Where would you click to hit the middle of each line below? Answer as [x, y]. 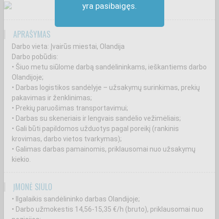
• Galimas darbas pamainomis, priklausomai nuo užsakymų [104, 149]
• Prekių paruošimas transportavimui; [70, 108]
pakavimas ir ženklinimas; [52, 98]
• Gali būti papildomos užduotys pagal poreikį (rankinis [95, 129]
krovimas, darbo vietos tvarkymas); [67, 139]
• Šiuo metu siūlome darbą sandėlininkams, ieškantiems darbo [109, 67]
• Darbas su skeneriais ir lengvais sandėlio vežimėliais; [96, 118]
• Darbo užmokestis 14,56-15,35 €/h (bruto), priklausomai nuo [108, 209]
